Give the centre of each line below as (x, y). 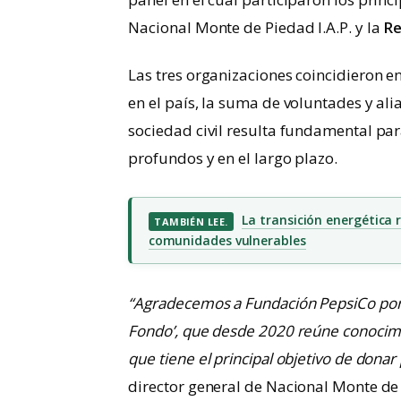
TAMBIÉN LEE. (191, 222)
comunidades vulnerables (227, 241)
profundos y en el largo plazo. (233, 158)
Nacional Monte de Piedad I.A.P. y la (256, 28)
